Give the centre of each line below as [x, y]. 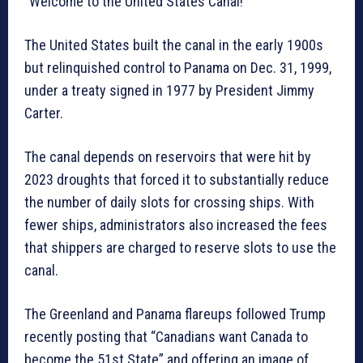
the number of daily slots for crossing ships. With [169, 203]
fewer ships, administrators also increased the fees [176, 225]
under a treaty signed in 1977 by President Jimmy [169, 91]
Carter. [44, 113]
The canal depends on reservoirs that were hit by [168, 157]
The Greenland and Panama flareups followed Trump [175, 314]
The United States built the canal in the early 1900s [174, 45]
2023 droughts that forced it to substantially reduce [177, 180]
